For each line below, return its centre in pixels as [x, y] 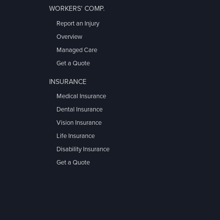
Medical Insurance [81, 96]
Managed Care [77, 50]
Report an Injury [78, 23]
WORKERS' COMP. [77, 9]
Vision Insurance [79, 123]
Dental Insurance [80, 110]
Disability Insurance [83, 150]
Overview [69, 37]
